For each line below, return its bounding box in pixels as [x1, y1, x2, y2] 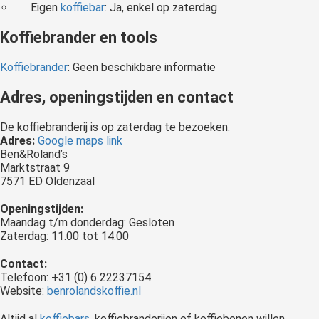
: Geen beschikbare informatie [68, 61, 216, 75]
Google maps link [38, 134, 125, 148]
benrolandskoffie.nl [47, 284, 141, 298]
